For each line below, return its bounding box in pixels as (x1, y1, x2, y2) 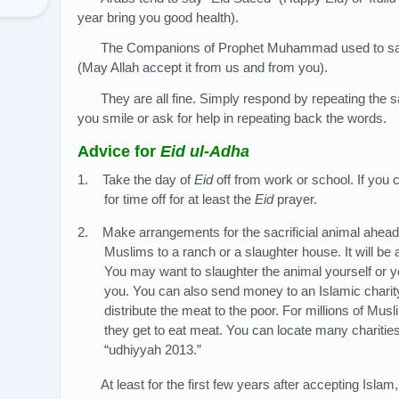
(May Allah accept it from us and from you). (77, 60, 328, 76)
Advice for (77, 142, 160, 160)
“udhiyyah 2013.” (104, 341, 202, 357)
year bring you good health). (77, 9, 239, 25)
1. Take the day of (77, 171, 194, 187)
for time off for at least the (104, 191, 256, 207)
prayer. (273, 191, 318, 207)
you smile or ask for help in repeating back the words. (77, 110, 387, 126)
